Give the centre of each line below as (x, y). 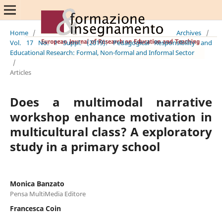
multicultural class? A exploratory (111, 131)
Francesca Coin (35, 208)
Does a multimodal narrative (111, 102)
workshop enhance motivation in (111, 116)
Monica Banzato (37, 183)
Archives (189, 32)
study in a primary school (85, 146)
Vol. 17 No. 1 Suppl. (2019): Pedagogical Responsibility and (111, 42)
